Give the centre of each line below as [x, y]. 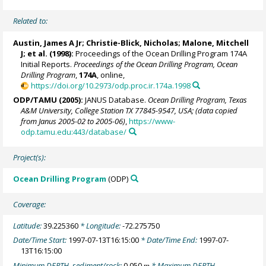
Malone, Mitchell [216, 42]
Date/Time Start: [41, 240]
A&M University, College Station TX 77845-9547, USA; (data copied [129, 110]
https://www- [152, 121]
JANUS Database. [116, 100]
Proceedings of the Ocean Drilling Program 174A [161, 53]
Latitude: [28, 225]
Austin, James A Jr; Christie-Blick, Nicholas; [98, 42]
